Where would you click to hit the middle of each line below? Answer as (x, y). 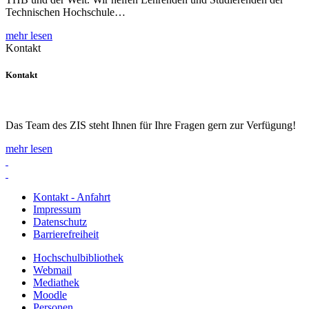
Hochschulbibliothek (78, 258)
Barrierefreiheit (66, 235)
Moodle (50, 295)
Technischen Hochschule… (66, 12)
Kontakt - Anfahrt (72, 197)
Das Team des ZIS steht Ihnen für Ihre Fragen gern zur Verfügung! (151, 126)
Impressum (57, 210)
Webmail (52, 270)
